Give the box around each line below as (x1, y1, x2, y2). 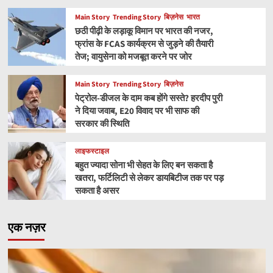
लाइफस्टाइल (74, 146, 109, 157)
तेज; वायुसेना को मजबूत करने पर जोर (74, 51, 192, 64)
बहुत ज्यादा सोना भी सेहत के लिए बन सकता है (74, 159, 213, 172)
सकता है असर (74, 185, 119, 198)
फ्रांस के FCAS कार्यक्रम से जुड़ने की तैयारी (74, 38, 213, 51)
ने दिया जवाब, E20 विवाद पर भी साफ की (74, 105, 199, 118)
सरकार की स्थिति (74, 118, 129, 131)
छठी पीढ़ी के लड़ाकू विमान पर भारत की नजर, (74, 25, 213, 38)
